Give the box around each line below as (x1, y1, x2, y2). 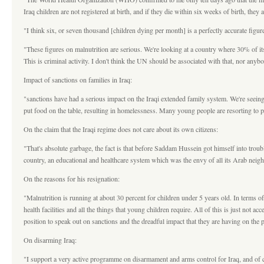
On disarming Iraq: (24, 235, 77, 245)
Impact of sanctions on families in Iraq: (24, 75, 132, 84)
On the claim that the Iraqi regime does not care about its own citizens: (24, 124, 218, 134)
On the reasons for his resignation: (24, 174, 120, 183)
